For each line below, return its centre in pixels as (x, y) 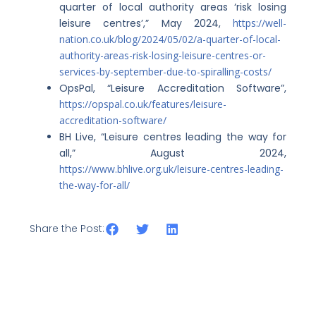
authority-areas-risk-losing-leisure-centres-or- (162, 55)
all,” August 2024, (173, 153)
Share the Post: (67, 228)
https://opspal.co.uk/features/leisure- (142, 104)
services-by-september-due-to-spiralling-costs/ (165, 71)
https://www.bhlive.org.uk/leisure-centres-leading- (171, 169)
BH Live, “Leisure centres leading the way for (173, 136)
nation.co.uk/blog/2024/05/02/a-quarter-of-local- (170, 39)
